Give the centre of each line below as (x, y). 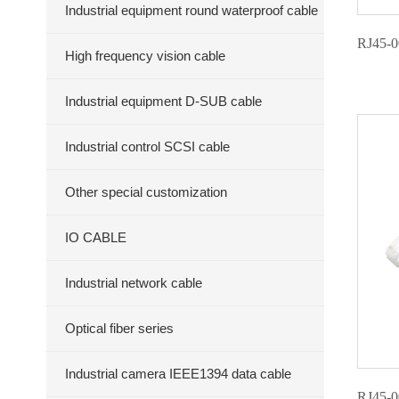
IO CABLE (96, 237)
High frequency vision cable (145, 56)
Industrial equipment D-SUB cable (163, 101)
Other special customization (146, 192)
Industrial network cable (134, 283)
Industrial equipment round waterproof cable (191, 10)
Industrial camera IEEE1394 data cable (178, 374)
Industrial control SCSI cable (147, 147)
